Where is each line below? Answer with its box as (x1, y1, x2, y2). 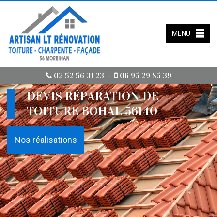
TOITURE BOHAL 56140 (27, 104, 157, 119)
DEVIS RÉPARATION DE (27, 89, 158, 104)
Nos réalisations (15, 135, 77, 145)
